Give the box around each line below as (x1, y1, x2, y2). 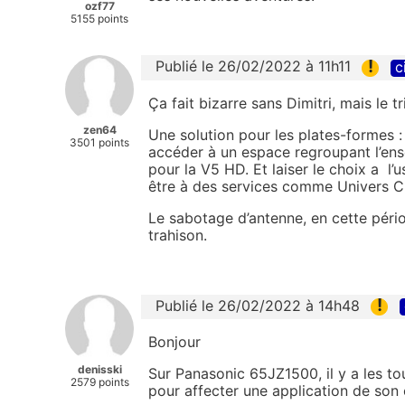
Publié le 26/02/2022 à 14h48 (155, 296, 360, 315)
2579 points (70, 374, 129, 389)
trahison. (148, 225, 212, 244)
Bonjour (148, 332, 205, 351)
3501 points (70, 136, 129, 150)
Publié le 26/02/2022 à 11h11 (155, 57, 351, 76)
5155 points (71, 12, 128, 26)
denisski (77, 362, 122, 376)
